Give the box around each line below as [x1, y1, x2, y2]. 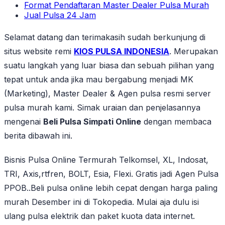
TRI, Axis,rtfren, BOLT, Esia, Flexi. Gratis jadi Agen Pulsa [4, 169, 218, 179]
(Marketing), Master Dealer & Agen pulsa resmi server [4, 88, 211, 99]
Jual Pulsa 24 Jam [24, 10, 96, 21]
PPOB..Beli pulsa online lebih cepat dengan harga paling [4, 183, 217, 193]
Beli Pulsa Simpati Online [43, 117, 141, 127]
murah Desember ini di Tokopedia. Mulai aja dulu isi [4, 197, 199, 207]
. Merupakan [169, 46, 218, 57]
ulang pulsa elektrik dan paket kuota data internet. [4, 211, 195, 221]
